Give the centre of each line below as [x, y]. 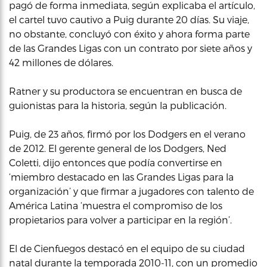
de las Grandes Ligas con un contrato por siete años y [131, 48]
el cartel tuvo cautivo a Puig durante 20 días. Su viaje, [129, 19]
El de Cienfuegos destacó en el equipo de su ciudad [127, 248]
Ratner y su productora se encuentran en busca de [125, 91]
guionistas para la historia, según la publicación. [118, 105]
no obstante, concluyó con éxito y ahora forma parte [129, 34]
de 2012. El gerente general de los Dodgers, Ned [118, 148]
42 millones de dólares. [61, 62]
